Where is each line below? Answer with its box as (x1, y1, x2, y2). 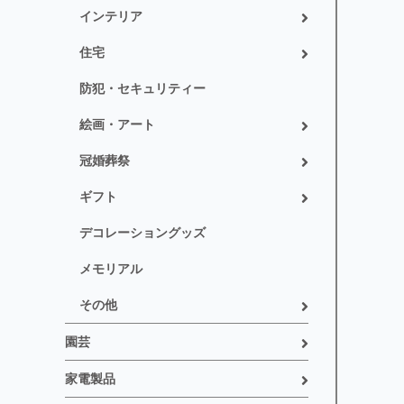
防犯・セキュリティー (79, 81, 206, 96)
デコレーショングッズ (79, 225, 206, 241)
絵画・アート (79, 117, 155, 133)
